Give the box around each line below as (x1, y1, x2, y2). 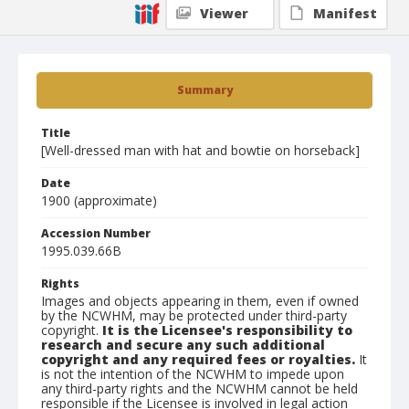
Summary (176, 82, 233, 98)
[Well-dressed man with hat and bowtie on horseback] (41, 142, 360, 159)
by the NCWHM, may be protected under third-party (41, 307, 347, 324)
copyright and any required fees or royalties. (41, 351, 355, 368)
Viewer (200, 5, 248, 22)
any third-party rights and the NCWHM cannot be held (41, 380, 358, 397)
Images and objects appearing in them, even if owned (41, 292, 359, 309)
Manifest (313, 5, 377, 22)
